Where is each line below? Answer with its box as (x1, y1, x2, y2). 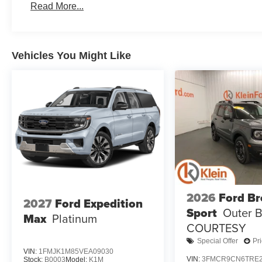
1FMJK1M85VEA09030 (39, 247, 113, 256)
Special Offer (197, 237, 239, 246)
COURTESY (187, 219, 247, 236)
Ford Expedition (55, 195, 143, 213)
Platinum (52, 210, 97, 227)
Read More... (30, 1, 84, 12)
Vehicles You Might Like (12, 50, 131, 62)
